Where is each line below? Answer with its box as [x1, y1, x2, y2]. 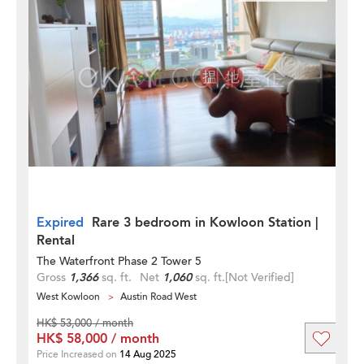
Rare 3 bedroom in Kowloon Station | [92, 214, 318, 232]
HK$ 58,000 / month [37, 330, 159, 348]
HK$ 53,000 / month [37, 316, 133, 331]
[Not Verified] [225, 270, 294, 285]
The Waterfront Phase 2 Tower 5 [37, 253, 201, 269]
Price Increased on [37, 348, 119, 361]
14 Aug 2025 [119, 348, 176, 361]
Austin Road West [120, 290, 197, 303]
